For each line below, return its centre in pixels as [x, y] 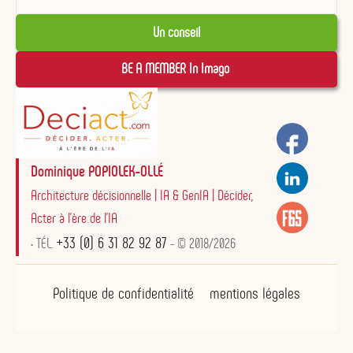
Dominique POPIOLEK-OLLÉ [97, 171]
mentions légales [255, 294]
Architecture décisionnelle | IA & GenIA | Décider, [142, 196]
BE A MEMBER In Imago [176, 69]
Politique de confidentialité [123, 294]
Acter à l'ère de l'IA [74, 219]
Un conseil [176, 32]
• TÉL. [43, 244]
